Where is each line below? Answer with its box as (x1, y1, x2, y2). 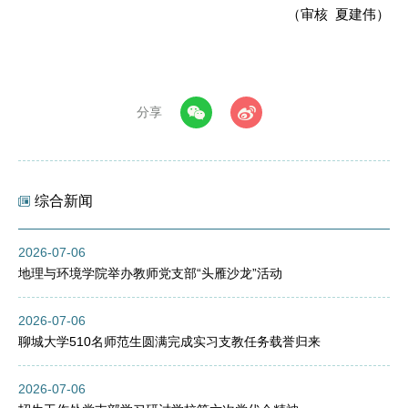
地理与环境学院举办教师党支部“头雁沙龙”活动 (18, 265, 282, 280)
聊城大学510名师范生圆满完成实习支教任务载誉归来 (18, 333, 321, 349)
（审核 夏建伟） (287, 6, 390, 23)
